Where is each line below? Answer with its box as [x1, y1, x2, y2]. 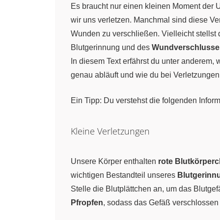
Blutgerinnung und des [71, 43, 152, 52]
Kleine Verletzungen [71, 125, 150, 137]
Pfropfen [71, 198, 103, 207]
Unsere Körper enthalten [71, 157, 158, 165]
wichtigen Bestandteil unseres [71, 171, 177, 179]
